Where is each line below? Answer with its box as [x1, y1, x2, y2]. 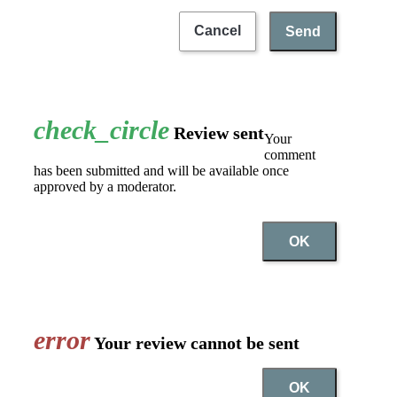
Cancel [194, 23, 241, 39]
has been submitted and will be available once [34, 162, 289, 178]
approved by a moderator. [34, 178, 176, 194]
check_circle [34, 115, 169, 145]
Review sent [169, 123, 264, 144]
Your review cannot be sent [90, 333, 300, 354]
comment [264, 146, 315, 162]
